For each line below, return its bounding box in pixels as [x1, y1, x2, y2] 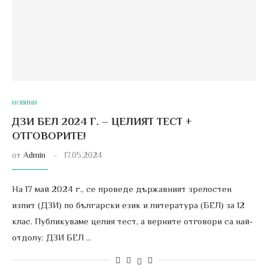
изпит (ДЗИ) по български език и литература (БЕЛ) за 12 [12, 200, 245, 210]
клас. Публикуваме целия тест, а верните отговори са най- [12, 216, 253, 226]
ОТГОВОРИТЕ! [12, 130, 86, 142]
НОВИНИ [12, 99, 37, 106]
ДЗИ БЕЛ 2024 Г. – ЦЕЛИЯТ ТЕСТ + [12, 115, 192, 127]
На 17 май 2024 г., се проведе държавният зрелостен [12, 184, 232, 194]
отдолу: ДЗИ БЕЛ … [12, 232, 92, 242]
